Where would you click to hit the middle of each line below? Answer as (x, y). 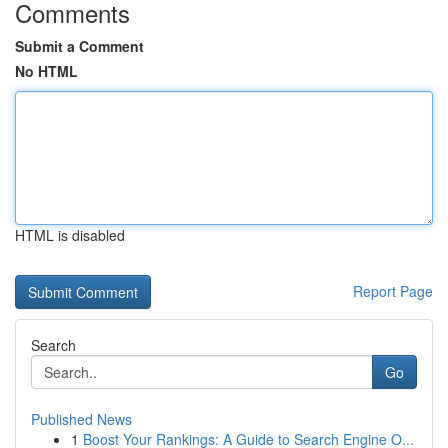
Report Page (393, 291)
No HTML (46, 71)
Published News (81, 419)
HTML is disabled (70, 235)
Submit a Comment (79, 46)
